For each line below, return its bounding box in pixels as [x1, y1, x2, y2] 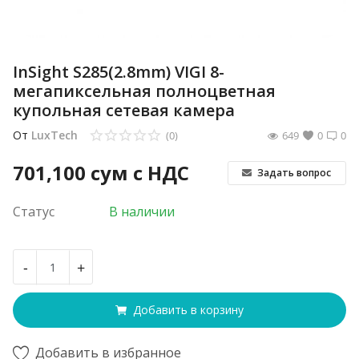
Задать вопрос [255, 165, 332, 179]
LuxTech [31, 127, 78, 143]
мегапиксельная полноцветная [13, 80, 276, 102]
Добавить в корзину [133, 302, 244, 318]
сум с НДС [91, 159, 189, 186]
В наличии [109, 203, 175, 220]
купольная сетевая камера [13, 99, 235, 121]
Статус [13, 203, 54, 220]
